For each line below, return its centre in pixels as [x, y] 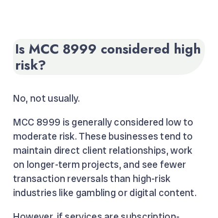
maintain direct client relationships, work [103, 151]
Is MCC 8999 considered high [108, 49]
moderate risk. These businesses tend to [103, 136]
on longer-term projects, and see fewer [100, 165]
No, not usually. [46, 99]
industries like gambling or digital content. [105, 193]
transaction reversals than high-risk [92, 179]
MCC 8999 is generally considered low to [103, 122]
